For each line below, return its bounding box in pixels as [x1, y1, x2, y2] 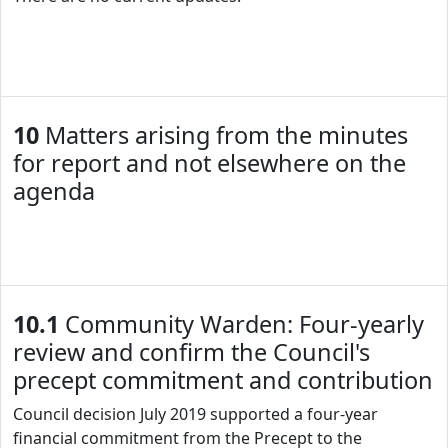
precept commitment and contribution [13, 364, 433, 396]
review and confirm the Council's [13, 336, 370, 368]
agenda [13, 175, 95, 207]
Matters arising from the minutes [39, 119, 408, 151]
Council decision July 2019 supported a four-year [13, 403, 378, 425]
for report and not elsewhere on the [13, 147, 406, 179]
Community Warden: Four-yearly [59, 308, 424, 340]
